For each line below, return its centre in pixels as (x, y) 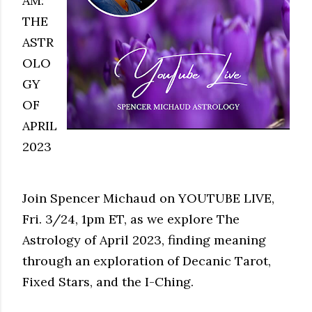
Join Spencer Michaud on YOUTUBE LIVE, (148, 198)
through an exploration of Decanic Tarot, (147, 261)
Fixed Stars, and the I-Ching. (108, 282)
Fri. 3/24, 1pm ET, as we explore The (131, 219)
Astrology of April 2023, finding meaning (144, 240)
